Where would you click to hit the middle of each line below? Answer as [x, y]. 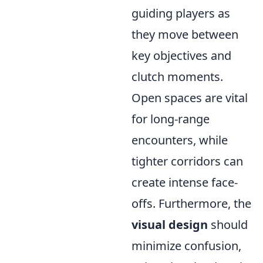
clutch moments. [177, 77]
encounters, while [180, 140]
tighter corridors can [187, 161]
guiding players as [181, 13]
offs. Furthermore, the [191, 203]
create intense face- [185, 182]
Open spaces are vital [190, 98]
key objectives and [181, 55]
